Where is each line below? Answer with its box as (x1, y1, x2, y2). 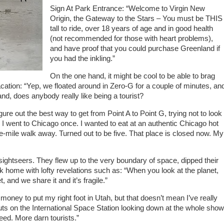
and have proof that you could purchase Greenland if (49, 44, 220, 52)
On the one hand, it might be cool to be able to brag (49, 71, 215, 80)
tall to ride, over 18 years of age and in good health (49, 24, 213, 32)
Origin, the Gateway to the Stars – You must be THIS (49, 14, 222, 22)
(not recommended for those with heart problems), (49, 34, 213, 42)
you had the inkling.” (49, 54, 115, 62)
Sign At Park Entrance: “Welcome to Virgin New (49, 4, 205, 12)
